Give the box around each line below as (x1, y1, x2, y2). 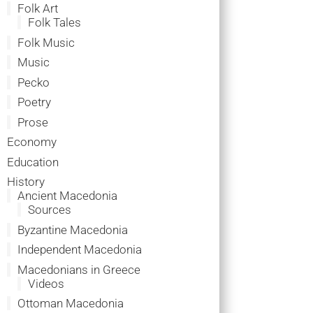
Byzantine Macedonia (17, 222, 128, 237)
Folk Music (17, 35, 75, 50)
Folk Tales (27, 15, 81, 30)
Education (6, 154, 59, 169)
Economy (6, 135, 57, 150)
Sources (27, 203, 71, 217)
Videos (27, 276, 64, 291)
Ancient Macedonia (17, 189, 117, 203)
